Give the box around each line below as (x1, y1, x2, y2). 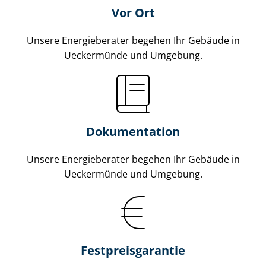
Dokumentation (86, 123, 180, 140)
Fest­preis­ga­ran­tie (81, 242, 185, 258)
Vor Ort (111, 4, 155, 21)
